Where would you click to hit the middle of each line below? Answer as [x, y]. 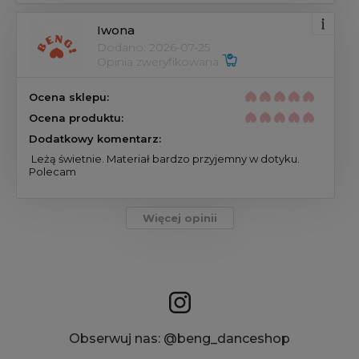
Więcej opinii [179, 218]
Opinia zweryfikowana [159, 61]
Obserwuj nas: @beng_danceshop [179, 339]
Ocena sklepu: [69, 97]
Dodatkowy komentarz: [95, 139]
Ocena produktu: [76, 118]
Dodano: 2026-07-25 [153, 47]
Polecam [54, 172]
